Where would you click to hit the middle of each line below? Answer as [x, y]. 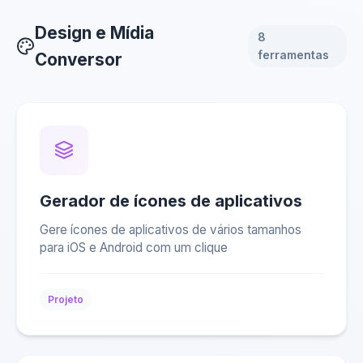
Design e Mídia [95, 33]
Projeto [66, 299]
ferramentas [293, 55]
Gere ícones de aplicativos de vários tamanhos [171, 230]
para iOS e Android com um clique [134, 248]
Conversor [79, 60]
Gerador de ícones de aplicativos [171, 201]
